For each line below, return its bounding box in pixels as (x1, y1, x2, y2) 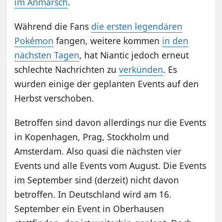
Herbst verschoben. (14, 92, 95, 105)
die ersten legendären (91, 20, 183, 33)
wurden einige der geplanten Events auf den (14, 78, 199, 90)
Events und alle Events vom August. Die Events (14, 160, 207, 172)
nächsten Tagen (14, 49, 80, 61)
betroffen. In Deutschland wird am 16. (14, 188, 172, 201)
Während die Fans (14, 20, 92, 33)
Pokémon (14, 35, 54, 47)
